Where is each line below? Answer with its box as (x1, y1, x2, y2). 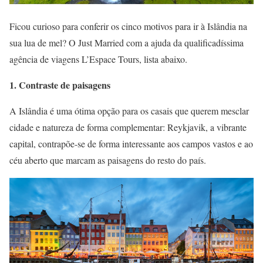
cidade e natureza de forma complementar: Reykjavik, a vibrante (9, 120, 247, 133)
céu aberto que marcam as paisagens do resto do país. (9, 153, 206, 166)
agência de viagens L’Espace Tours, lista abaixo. (9, 52, 187, 65)
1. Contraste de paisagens (9, 77, 110, 92)
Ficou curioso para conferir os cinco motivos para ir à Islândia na (9, 19, 247, 32)
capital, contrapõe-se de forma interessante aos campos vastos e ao (9, 137, 253, 150)
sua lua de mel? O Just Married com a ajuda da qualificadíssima (9, 36, 244, 49)
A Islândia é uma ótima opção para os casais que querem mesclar (9, 104, 249, 117)
